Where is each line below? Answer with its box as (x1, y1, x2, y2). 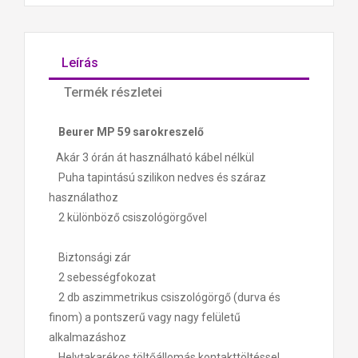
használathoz (49, 190, 118, 204)
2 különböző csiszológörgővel (49, 210, 207, 224)
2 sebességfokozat (49, 270, 156, 284)
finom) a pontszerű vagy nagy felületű (49, 310, 241, 324)
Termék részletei (64, 84, 163, 100)
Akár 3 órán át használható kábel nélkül (49, 150, 254, 164)
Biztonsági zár (49, 250, 131, 264)
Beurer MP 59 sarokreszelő (58, 125, 204, 138)
